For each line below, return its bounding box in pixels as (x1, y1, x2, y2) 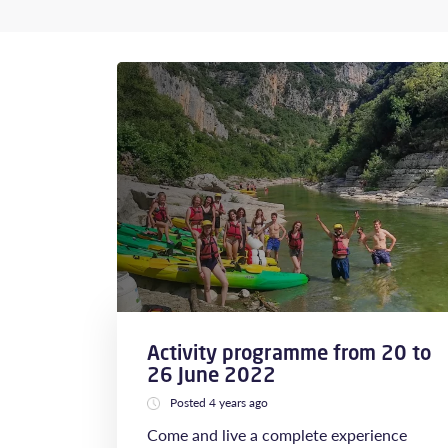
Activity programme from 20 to (147, 339, 431, 366)
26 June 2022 (147, 361, 276, 388)
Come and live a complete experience (147, 423, 407, 446)
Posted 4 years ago (170, 394, 268, 411)
